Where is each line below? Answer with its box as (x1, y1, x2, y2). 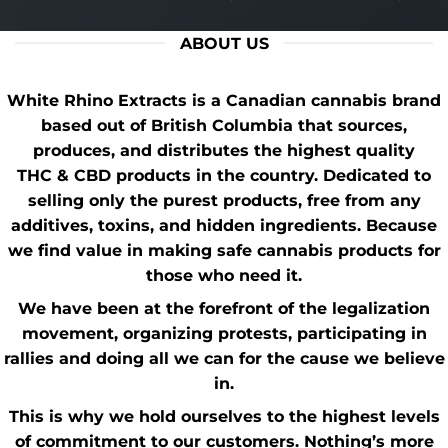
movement (21, 323, 114, 343)
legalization (332, 298, 430, 318)
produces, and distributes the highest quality (33, 140, 415, 160)
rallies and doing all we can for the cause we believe (3, 348, 445, 368)
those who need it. (146, 265, 302, 285)
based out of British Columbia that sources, (41, 115, 407, 135)
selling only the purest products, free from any (27, 190, 421, 210)
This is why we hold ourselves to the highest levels (8, 406, 440, 426)
